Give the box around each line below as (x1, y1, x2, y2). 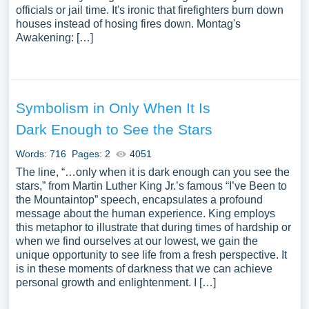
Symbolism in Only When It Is (15, 100, 210, 116)
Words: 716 (15, 148, 66, 159)
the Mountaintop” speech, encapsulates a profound (15, 194, 263, 206)
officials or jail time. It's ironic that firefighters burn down (15, 4, 283, 16)
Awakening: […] (15, 32, 93, 43)
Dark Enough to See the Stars (15, 121, 212, 137)
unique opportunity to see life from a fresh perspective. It (15, 249, 287, 261)
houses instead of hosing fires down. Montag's (15, 18, 241, 30)
